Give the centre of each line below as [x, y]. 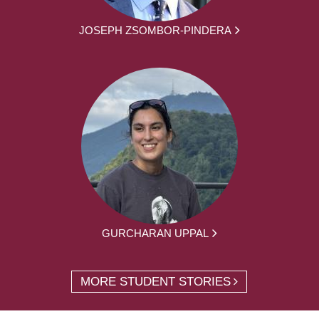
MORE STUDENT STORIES [156, 281]
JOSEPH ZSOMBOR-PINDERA [155, 30]
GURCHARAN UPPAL [155, 233]
